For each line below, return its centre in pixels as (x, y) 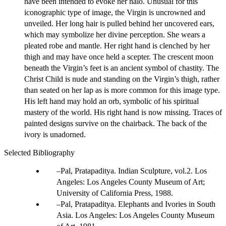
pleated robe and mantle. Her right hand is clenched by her (117, 45)
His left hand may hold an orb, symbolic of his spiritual (111, 101)
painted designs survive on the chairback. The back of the (116, 123)
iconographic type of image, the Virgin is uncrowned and (115, 12)
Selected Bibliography (39, 152)
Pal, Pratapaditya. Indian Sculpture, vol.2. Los (134, 171)
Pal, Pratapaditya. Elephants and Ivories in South (138, 204)
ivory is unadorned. (55, 134)
